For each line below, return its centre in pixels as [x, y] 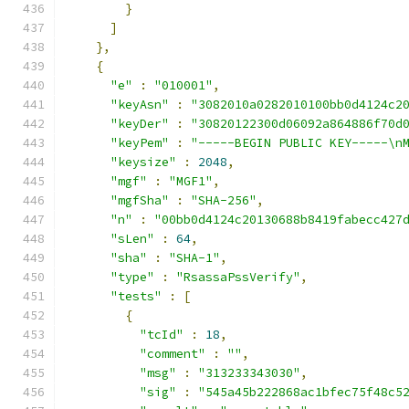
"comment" [173, 354]
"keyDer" [140, 124]
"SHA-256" [224, 200]
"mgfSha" [140, 200]
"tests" [136, 296]
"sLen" [132, 239]
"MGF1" [191, 181]
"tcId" [162, 335]
